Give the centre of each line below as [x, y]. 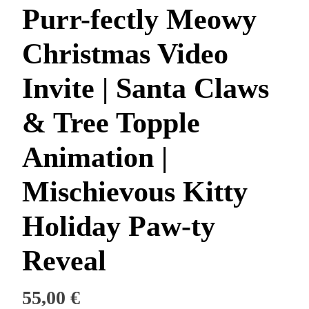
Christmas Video [125, 53]
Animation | [94, 157]
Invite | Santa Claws [145, 88]
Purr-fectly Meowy [139, 19]
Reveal [64, 260]
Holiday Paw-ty [118, 226]
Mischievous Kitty [134, 191]
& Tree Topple [111, 122]
